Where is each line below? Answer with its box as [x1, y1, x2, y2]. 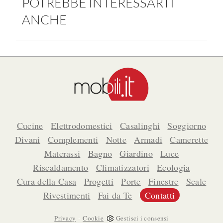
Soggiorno [167, 119, 207, 132]
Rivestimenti [43, 189, 91, 202]
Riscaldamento [33, 161, 89, 174]
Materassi [44, 147, 81, 160]
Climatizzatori [96, 161, 149, 174]
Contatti [144, 189, 175, 202]
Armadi [134, 133, 163, 146]
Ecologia [157, 161, 190, 174]
